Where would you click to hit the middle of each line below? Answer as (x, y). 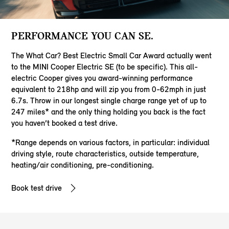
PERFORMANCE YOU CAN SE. (83, 35)
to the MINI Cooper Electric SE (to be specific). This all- (105, 67)
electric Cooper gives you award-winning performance (102, 78)
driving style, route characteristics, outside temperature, (105, 154)
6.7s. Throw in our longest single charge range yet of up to (109, 101)
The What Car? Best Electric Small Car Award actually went (112, 56)
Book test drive (37, 188)
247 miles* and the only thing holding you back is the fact (109, 112)
